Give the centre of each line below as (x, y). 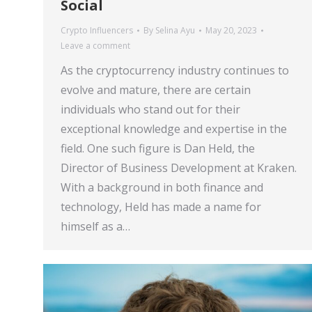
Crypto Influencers (97, 30)
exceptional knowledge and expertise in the (174, 129)
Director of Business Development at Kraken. (179, 168)
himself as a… (95, 226)
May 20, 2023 (231, 30)
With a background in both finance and (162, 187)
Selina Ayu (175, 30)
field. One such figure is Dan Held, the (158, 148)
